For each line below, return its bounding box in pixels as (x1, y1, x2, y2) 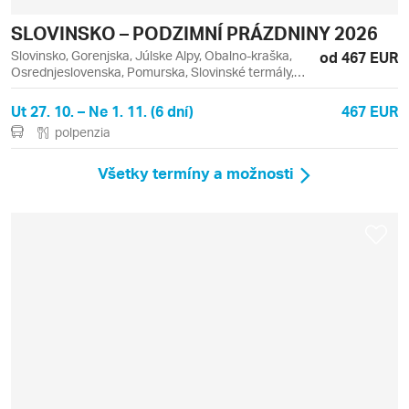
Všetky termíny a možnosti (98, 163, 294, 184)
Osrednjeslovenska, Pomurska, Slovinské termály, (11, 63, 294, 79)
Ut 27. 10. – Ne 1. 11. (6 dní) (11, 100, 194, 121)
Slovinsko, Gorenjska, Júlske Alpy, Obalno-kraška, (11, 47, 292, 63)
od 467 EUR (320, 47, 398, 67)
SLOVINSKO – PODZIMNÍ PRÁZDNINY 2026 (11, 20, 378, 45)
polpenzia (55, 123, 110, 140)
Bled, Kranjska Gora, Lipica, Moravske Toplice (11, 79, 268, 96)
